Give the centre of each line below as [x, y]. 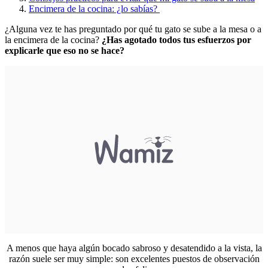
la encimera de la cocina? [53, 39]
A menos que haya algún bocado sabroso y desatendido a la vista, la [134, 248]
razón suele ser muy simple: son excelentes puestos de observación [134, 258]
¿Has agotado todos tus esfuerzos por [176, 39]
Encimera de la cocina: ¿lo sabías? [94, 8]
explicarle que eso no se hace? [65, 50]
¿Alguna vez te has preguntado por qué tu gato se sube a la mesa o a [133, 29]
